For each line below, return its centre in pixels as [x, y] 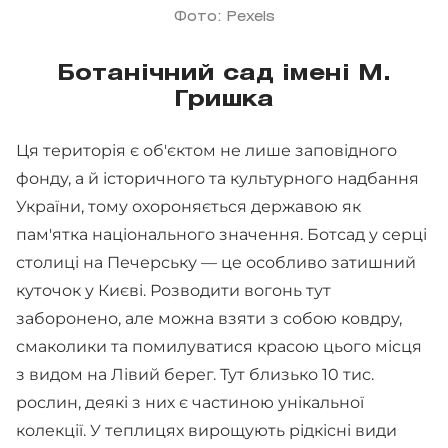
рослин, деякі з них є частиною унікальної [190, 402]
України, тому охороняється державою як [188, 206]
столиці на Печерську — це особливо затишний [216, 262]
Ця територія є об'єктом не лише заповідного [206, 150]
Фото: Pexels [224, 17]
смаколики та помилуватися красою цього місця [219, 346]
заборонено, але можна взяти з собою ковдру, [209, 318]
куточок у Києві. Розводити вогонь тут [173, 290]
